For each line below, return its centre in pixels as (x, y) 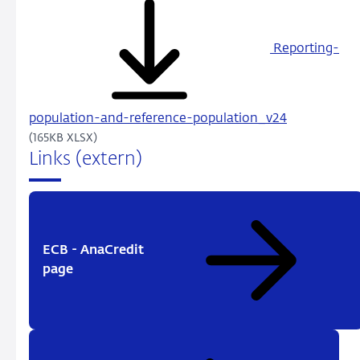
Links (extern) (86, 160)
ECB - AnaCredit (93, 250)
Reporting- (305, 49)
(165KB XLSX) (63, 139)
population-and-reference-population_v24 (158, 119)
